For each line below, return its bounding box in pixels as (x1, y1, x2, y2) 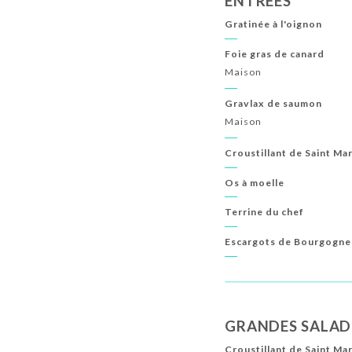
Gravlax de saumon (225, 97, 323, 109)
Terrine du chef (225, 206, 305, 218)
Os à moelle (225, 176, 285, 189)
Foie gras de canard (225, 47, 325, 60)
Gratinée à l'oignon (225, 17, 323, 30)
